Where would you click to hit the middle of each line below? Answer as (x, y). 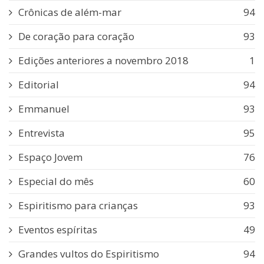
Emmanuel (44, 109)
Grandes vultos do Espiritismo (89, 254)
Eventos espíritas (58, 230)
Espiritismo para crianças (78, 206)
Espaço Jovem (50, 157)
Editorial (39, 85)
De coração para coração (76, 37)
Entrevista (42, 133)
